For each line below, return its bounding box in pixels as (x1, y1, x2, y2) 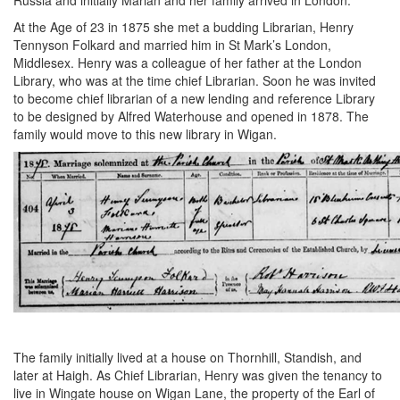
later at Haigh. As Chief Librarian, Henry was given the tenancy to (13, 366, 382, 384)
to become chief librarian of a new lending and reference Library (13, 89, 375, 107)
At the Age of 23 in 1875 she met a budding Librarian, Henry (13, 18, 354, 36)
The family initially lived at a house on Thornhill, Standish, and (13, 348, 362, 366)
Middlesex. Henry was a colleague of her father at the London (13, 54, 362, 71)
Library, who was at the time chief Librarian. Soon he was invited (13, 71, 376, 89)
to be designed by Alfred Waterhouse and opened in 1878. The (13, 107, 369, 125)
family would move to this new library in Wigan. (13, 125, 280, 143)
